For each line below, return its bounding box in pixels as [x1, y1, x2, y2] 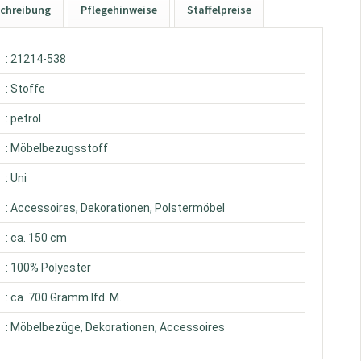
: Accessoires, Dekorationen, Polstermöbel [6, 201, 226, 214]
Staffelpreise [187, 2, 252, 17]
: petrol [6, 112, 42, 125]
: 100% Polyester [6, 261, 92, 274]
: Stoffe [6, 82, 46, 95]
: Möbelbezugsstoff [6, 142, 109, 155]
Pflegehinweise [81, 2, 158, 17]
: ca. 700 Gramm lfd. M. [6, 291, 122, 304]
